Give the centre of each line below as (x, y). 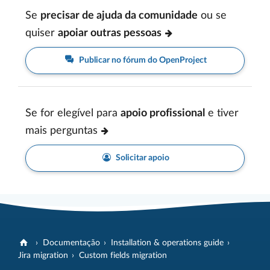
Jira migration (43, 255)
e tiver (222, 113)
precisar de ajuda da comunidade (119, 16)
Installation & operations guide (168, 243)
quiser (42, 33)
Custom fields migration (123, 255)
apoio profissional (163, 113)
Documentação (72, 243)
